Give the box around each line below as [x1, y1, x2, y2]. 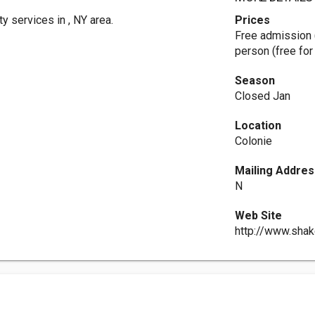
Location [235, 119, 282, 132]
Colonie [235, 134, 273, 148]
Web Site [235, 209, 283, 222]
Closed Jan [235, 89, 291, 103]
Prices [235, 13, 271, 27]
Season [235, 74, 276, 87]
